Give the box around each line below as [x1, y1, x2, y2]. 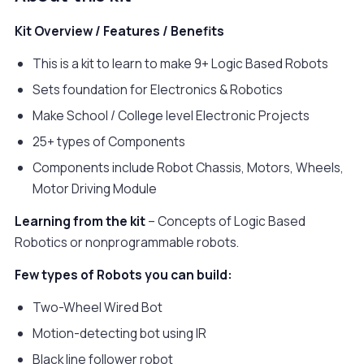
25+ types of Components [32, 132, 185, 150]
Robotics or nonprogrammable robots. [15, 233, 239, 251]
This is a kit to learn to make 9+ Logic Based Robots [32, 54, 328, 72]
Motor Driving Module [32, 180, 157, 197]
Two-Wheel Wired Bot [32, 298, 162, 316]
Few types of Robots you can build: [15, 266, 232, 284]
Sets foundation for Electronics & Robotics [32, 80, 283, 98]
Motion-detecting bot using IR [32, 324, 206, 342]
